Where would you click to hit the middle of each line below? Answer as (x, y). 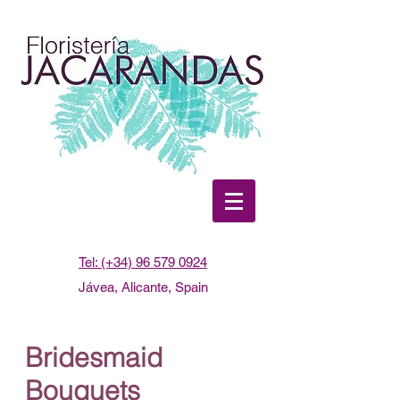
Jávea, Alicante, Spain (143, 287)
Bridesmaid (94, 358)
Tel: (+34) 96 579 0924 (143, 262)
